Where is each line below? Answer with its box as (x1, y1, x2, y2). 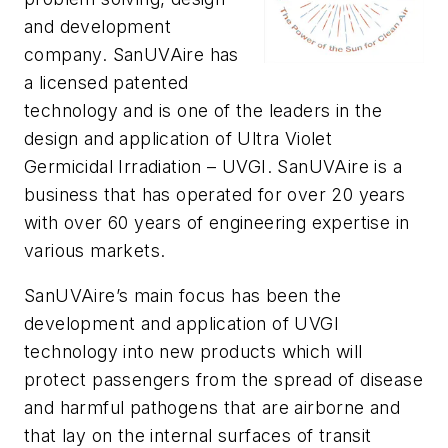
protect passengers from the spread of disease (24, 369, 423, 391)
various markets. (24, 239, 166, 261)
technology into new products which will (24, 341, 363, 363)
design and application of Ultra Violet (24, 127, 333, 149)
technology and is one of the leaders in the (24, 99, 383, 121)
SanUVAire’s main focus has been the (24, 285, 341, 307)
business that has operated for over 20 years (24, 183, 406, 205)
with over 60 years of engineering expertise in (24, 211, 410, 233)
